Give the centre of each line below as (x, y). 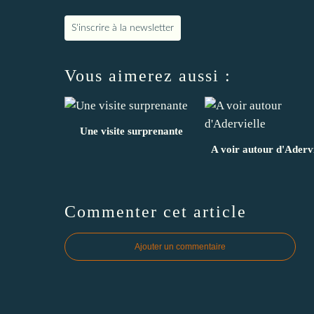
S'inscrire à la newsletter (123, 28)
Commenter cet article (156, 212)
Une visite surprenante (131, 131)
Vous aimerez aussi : (148, 76)
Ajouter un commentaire (180, 247)
